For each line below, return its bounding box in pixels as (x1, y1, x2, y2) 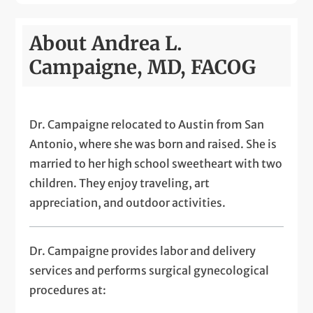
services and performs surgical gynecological (29, 263, 270, 277)
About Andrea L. (29, 31, 183, 56)
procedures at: (29, 282, 107, 297)
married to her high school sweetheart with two (29, 156, 283, 170)
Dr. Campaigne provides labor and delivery (29, 243, 256, 258)
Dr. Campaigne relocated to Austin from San (29, 117, 265, 131)
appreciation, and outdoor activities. (29, 195, 226, 210)
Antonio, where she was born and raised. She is (29, 136, 277, 151)
